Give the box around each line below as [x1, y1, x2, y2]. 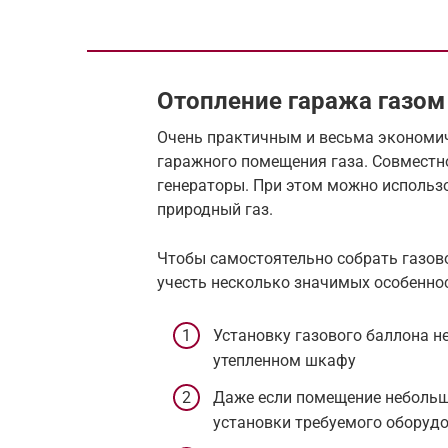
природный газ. [157, 200, 273, 219]
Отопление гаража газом [157, 87, 445, 115]
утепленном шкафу [213, 351, 356, 371]
